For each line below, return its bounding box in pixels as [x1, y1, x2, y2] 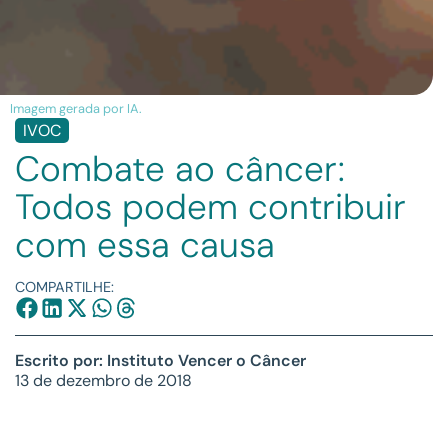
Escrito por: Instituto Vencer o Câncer [15, 349, 306, 371]
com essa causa [15, 221, 275, 268]
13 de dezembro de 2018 [15, 369, 192, 391]
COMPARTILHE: [15, 277, 114, 296]
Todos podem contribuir [15, 183, 406, 230]
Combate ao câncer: [15, 145, 345, 192]
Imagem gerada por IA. [10, 99, 142, 117]
